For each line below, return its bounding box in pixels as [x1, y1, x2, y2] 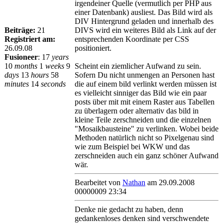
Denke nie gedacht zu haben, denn [75, 205, 183, 214]
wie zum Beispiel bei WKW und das [75, 142, 190, 151]
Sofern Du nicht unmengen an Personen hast [75, 71, 215, 79]
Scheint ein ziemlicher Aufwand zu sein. [75, 62, 201, 70]
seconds [41, 80, 66, 88]
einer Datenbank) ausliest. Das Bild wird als [75, 8, 213, 16]
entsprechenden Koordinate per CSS [75, 35, 189, 43]
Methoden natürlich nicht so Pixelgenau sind [75, 133, 214, 142]
